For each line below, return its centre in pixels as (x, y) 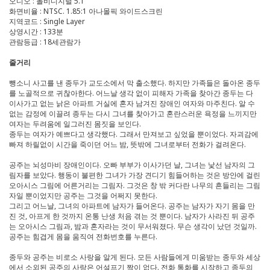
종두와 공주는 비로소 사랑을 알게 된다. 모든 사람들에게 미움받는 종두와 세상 (135, 257)
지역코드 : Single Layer (47, 22)
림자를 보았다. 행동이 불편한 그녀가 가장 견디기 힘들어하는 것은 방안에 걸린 (135, 175)
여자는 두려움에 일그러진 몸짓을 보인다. (75, 124)
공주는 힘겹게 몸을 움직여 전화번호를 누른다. (83, 237)
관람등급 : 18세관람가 (45, 42)
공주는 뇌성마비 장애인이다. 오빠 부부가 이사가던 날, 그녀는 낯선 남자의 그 (132, 165)
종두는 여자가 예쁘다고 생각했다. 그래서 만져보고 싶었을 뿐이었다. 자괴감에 (134, 134)
